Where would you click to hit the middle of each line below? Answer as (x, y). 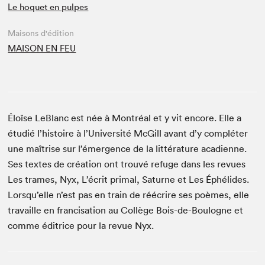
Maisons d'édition (41, 33)
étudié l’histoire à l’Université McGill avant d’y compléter (128, 133)
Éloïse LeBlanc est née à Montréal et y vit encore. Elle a (125, 118)
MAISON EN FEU (42, 48)
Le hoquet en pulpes (48, 7)
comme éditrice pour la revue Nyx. (81, 225)
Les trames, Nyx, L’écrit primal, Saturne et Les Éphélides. (129, 179)
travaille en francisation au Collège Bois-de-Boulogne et (126, 210)
